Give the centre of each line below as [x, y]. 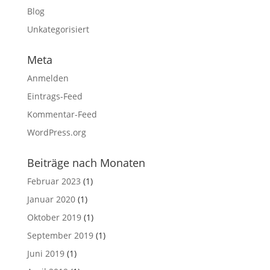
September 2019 [60, 235]
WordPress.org [56, 132]
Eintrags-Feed [55, 96]
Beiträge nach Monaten [86, 163]
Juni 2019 [46, 253]
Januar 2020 [51, 199]
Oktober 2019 [54, 217]
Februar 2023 [54, 181]
